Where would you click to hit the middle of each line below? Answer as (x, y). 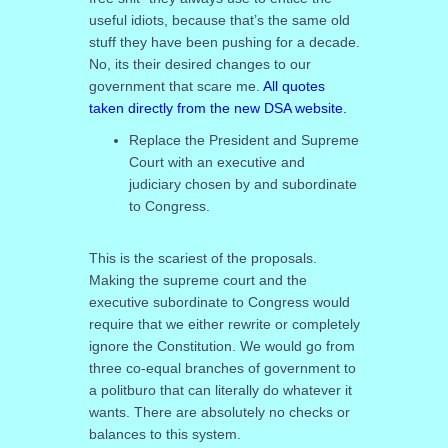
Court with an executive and (216, 162)
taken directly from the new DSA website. (217, 108)
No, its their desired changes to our (199, 64)
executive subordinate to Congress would (219, 302)
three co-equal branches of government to (222, 368)
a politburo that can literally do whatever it (220, 390)
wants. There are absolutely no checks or (219, 412)
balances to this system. (164, 434)
